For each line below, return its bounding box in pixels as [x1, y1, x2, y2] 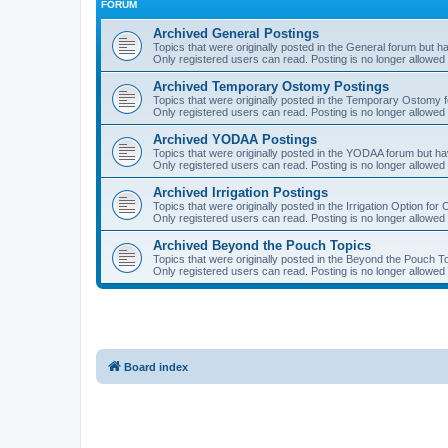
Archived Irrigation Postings [153, 184, 328, 200]
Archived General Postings [153, 25, 319, 41]
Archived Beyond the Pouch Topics [153, 237, 371, 253]
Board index [124, 360, 188, 373]
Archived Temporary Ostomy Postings [153, 78, 389, 94]
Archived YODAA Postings [153, 131, 317, 147]
